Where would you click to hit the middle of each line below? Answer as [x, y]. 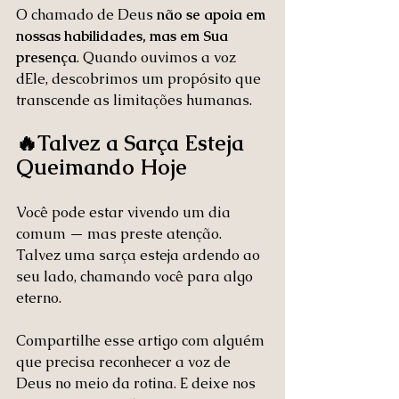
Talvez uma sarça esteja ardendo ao [140, 255]
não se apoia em [213, 15]
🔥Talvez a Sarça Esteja [133, 143]
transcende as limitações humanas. [134, 100]
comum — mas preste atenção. [121, 234]
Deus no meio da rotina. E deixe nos [138, 383]
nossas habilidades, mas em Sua [124, 36]
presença [46, 57]
